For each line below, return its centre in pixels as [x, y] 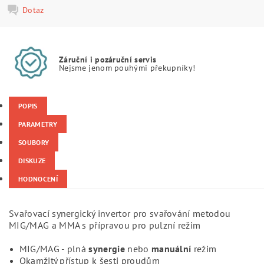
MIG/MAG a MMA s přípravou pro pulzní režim [105, 225]
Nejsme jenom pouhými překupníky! [127, 67]
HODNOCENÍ [38, 179]
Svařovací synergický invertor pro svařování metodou [120, 213]
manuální [171, 249]
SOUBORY [34, 142]
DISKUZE [32, 161]
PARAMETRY [38, 124]
